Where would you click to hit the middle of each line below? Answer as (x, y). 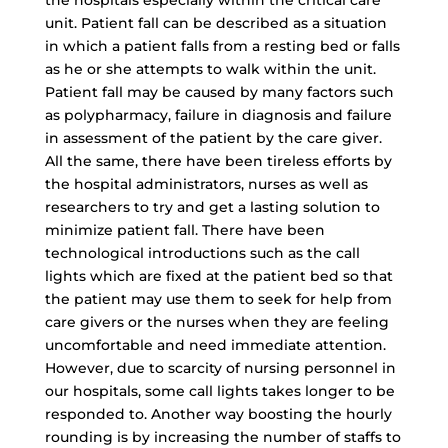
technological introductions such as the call (202, 253)
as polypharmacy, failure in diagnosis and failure (218, 115)
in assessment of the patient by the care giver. (213, 138)
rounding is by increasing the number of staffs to (222, 437)
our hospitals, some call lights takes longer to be (219, 391)
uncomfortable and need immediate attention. (215, 345)
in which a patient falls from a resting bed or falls (222, 46)
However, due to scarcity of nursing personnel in (220, 368)
